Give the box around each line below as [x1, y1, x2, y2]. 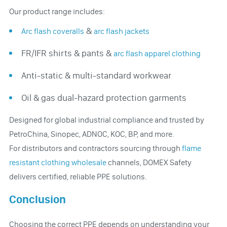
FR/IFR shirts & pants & [21, 47, 113, 59]
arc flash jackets [93, 26, 149, 36]
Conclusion [9, 192, 66, 206]
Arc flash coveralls [21, 26, 84, 36]
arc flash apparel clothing [113, 48, 201, 58]
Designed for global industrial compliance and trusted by [9, 115, 204, 125]
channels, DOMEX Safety [106, 157, 192, 167]
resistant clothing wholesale [9, 157, 106, 167]
